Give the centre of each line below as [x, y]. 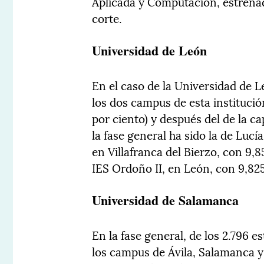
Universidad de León [150, 51]
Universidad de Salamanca [166, 200]
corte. [107, 18]
